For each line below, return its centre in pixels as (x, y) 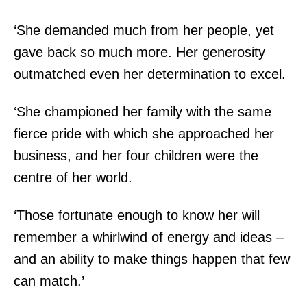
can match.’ (51, 281)
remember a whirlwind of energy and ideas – (149, 237)
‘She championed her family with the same (143, 112)
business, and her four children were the (136, 156)
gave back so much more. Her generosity (139, 52)
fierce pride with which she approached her (144, 134)
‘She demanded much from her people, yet (144, 30)
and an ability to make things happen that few (152, 259)
